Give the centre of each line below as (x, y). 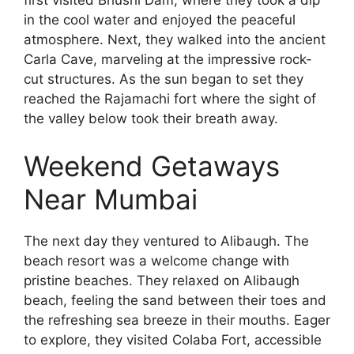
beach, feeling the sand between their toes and (175, 300)
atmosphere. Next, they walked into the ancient (175, 40)
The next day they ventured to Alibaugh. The (166, 241)
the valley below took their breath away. (151, 119)
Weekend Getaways (152, 166)
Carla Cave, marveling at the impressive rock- (168, 60)
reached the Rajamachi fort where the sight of (170, 99)
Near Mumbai (111, 199)
